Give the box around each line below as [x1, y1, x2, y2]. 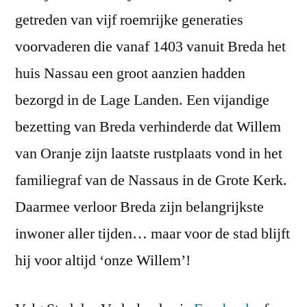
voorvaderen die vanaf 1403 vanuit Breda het [15, 37, 286, 57]
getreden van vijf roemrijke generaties [15, 10, 243, 30]
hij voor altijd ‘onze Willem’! [15, 251, 191, 271]
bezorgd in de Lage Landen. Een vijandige [15, 90, 269, 110]
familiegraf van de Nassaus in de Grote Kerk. [15, 171, 287, 191]
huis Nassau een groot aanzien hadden [15, 64, 245, 84]
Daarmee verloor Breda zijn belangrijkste [15, 197, 264, 217]
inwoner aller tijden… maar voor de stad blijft [15, 224, 290, 244]
